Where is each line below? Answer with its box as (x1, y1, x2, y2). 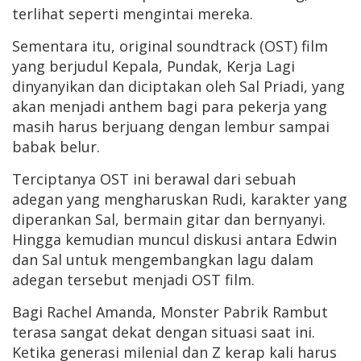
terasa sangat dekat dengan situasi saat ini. (12, 322, 315, 342)
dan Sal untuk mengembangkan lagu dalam (12, 250, 313, 270)
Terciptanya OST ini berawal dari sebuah (12, 169, 296, 189)
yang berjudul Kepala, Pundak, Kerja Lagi (12, 56, 295, 77)
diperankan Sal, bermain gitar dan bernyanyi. (12, 210, 326, 230)
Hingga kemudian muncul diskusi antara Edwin (12, 230, 337, 250)
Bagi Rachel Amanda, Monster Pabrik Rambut (12, 302, 328, 322)
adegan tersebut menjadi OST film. (12, 270, 255, 290)
